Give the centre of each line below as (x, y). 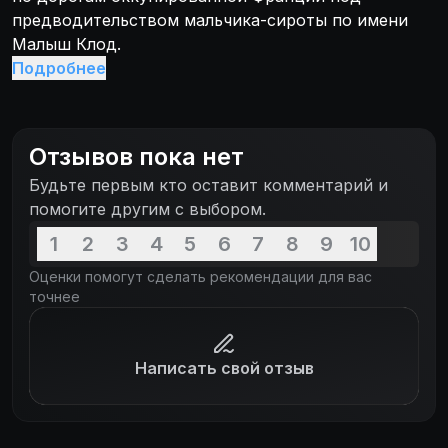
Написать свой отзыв (224, 368)
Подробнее (59, 68)
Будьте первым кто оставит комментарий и (208, 185)
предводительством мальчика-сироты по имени (210, 20)
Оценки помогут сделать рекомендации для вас (200, 276)
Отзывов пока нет (136, 156)
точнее (54, 296)
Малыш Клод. (66, 44)
